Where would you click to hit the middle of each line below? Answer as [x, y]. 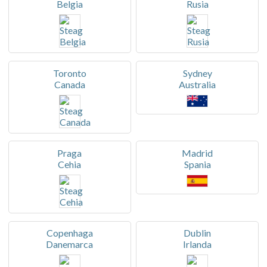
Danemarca [70, 244]
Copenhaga [69, 233]
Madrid [198, 153]
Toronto [69, 73]
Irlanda [198, 244]
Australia [198, 84]
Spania [197, 164]
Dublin [198, 233]
